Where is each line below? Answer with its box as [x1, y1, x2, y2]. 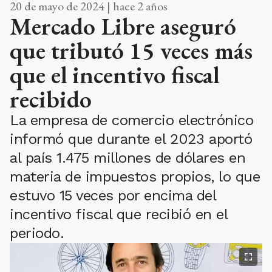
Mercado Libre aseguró [10, 10, 236, 42]
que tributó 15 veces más [10, 35, 253, 67]
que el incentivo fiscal [10, 59, 219, 91]
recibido [10, 83, 92, 115]
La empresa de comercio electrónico [10, 112, 253, 129]
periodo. [10, 225, 64, 242]
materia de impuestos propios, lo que [10, 168, 260, 186]
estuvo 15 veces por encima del [10, 187, 216, 205]
